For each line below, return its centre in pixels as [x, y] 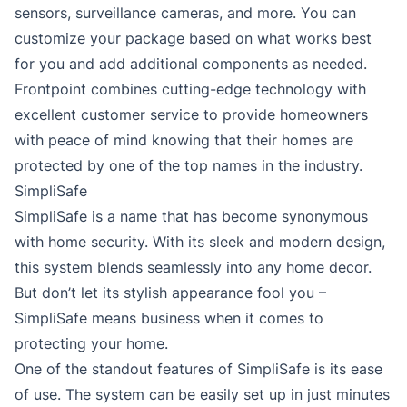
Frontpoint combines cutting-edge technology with [190, 89]
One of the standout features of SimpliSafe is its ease [199, 369]
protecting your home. [91, 344]
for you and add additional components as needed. [191, 64]
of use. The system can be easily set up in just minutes [202, 395]
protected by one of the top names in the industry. [189, 166]
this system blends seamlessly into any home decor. [193, 268]
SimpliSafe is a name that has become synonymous [191, 217]
